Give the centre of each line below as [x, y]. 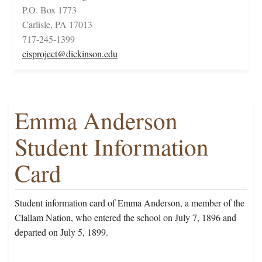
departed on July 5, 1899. [61, 232]
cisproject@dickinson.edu [70, 54]
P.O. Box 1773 [49, 10]
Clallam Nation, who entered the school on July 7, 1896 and [125, 218]
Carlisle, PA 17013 [57, 25]
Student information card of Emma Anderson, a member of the [130, 203]
